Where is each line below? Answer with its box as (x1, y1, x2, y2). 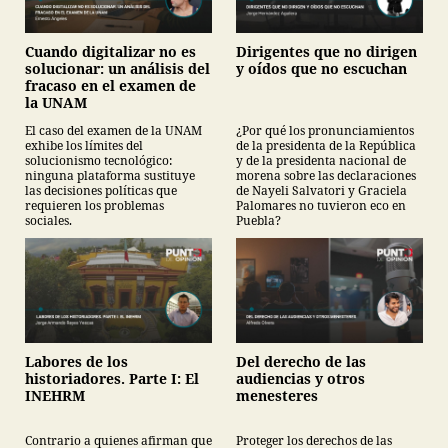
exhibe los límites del (25, 137, 143, 155)
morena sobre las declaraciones (236, 167, 416, 185)
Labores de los (25, 352, 128, 372)
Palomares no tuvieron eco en (236, 197, 406, 215)
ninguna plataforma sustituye (25, 167, 195, 185)
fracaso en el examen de (25, 76, 196, 96)
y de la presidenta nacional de (236, 152, 406, 170)
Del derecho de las (236, 352, 366, 372)
